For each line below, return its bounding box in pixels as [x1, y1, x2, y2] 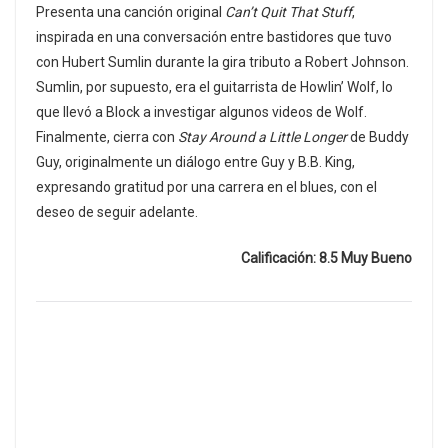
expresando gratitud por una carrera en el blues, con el [36, 179, 377, 196]
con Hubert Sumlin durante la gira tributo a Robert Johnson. [36, 54, 409, 71]
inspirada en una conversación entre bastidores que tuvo [36, 29, 392, 46]
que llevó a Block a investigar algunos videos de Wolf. [36, 104, 367, 121]
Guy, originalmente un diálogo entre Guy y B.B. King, [36, 154, 355, 171]
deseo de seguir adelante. [36, 204, 198, 221]
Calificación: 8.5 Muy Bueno [241, 250, 412, 267]
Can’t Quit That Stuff [225, 4, 352, 21]
